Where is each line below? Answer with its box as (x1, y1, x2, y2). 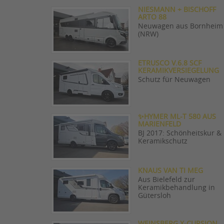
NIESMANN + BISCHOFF (138, 6, 216, 13)
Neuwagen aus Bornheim (138, 22, 223, 30)
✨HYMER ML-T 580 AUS (138, 113, 216, 120)
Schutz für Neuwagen (138, 76, 210, 83)
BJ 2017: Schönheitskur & (138, 129, 221, 137)
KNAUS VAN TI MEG (138, 167, 203, 174)
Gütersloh (138, 192, 171, 199)
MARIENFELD (138, 120, 181, 128)
